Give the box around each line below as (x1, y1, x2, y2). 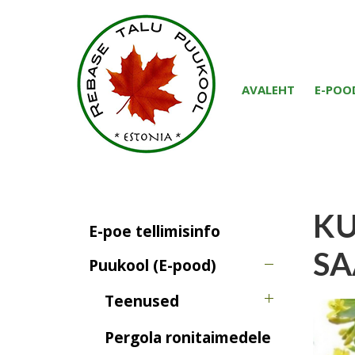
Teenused (105, 291, 179, 311)
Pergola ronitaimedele (105, 327, 271, 348)
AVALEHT (241, 82, 295, 97)
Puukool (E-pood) (89, 255, 216, 276)
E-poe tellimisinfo (89, 221, 220, 242)
